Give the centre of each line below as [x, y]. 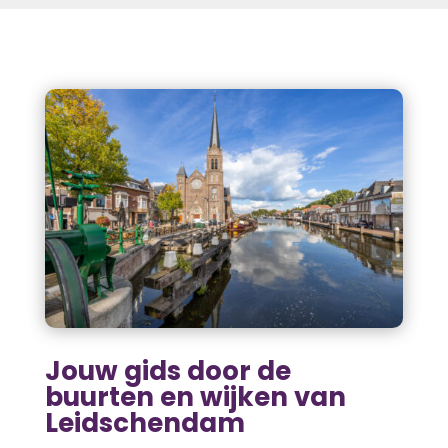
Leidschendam [144, 422]
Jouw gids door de [167, 370]
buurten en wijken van [195, 396]
